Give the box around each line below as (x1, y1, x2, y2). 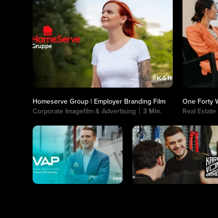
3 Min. (143, 106, 162, 116)
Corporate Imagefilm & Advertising (33, 106, 136, 116)
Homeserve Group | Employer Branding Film (33, 96, 166, 107)
